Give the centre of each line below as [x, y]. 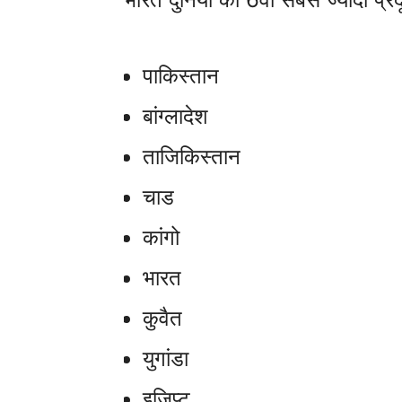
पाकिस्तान [181, 76]
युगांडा [166, 358]
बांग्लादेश [175, 116]
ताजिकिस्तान [192, 157]
